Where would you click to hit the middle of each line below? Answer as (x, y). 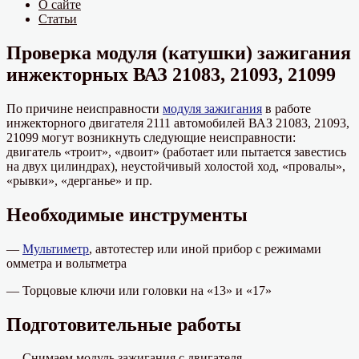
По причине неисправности (85, 108)
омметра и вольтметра (67, 263)
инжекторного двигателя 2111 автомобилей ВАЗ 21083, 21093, (178, 123)
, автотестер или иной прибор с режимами (205, 248)
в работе (286, 108)
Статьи (58, 19)
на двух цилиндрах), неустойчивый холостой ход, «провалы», (176, 166)
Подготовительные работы (124, 324)
